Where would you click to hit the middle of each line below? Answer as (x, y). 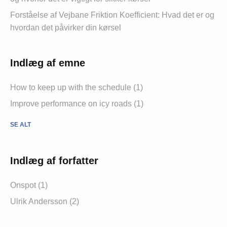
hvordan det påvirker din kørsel (66, 28)
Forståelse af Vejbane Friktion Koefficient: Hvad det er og (112, 15)
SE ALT (21, 125)
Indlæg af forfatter (54, 161)
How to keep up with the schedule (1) (77, 88)
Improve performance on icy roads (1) (77, 104)
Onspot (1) (29, 185)
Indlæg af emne (48, 63)
